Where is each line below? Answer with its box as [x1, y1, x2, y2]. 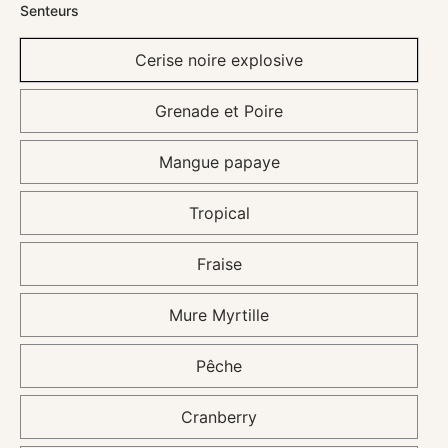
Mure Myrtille [169, 305, 269, 326]
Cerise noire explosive [135, 50, 303, 71]
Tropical [188, 203, 250, 224]
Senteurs [20, 2, 79, 20]
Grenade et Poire [155, 101, 283, 122]
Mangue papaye [158, 152, 280, 173]
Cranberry [181, 407, 257, 428]
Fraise [196, 254, 242, 275]
